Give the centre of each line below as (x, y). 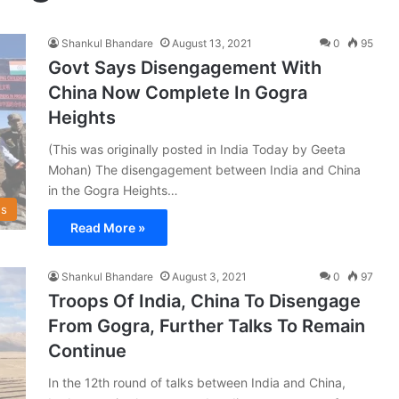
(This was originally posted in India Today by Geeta (197, 149)
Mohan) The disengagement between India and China (204, 169)
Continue (87, 350)
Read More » (108, 227)
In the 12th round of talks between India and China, (197, 382)
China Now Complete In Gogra (178, 92)
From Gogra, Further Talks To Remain (207, 326)
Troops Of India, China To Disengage (204, 301)
